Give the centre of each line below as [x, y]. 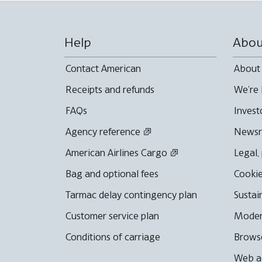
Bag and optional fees [112, 173]
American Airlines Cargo [116, 152]
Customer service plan [112, 216]
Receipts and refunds [110, 89]
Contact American [103, 68]
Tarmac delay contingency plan [131, 194]
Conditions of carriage [113, 237]
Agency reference [103, 131]
